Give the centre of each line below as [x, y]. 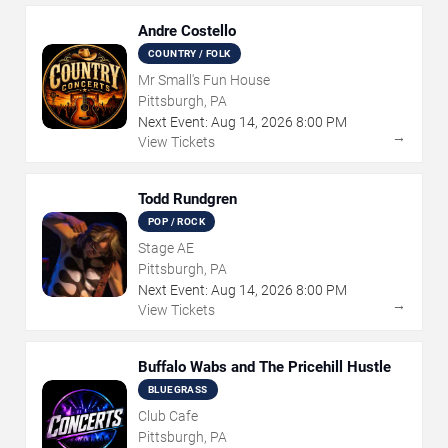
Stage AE [166, 248]
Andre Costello [187, 31]
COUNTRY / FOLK [189, 54]
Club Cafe [168, 416]
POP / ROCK [176, 222]
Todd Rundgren [187, 199]
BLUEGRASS [178, 390]
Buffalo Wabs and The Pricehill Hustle [264, 367]
